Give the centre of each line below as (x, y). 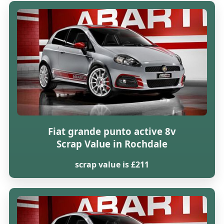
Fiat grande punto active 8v (112, 131)
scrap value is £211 (112, 165)
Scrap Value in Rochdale (112, 143)
